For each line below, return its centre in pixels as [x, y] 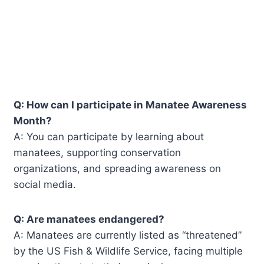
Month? [33, 121]
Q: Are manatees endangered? [89, 219]
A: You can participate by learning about [109, 136]
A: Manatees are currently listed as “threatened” [128, 235]
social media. [45, 184]
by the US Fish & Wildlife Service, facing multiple [128, 251]
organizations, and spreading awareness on [118, 168]
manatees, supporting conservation [98, 152]
